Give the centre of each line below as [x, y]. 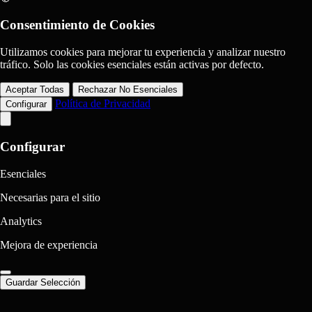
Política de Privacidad [103, 104]
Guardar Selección [43, 282]
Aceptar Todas [35, 90]
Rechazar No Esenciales [128, 90]
